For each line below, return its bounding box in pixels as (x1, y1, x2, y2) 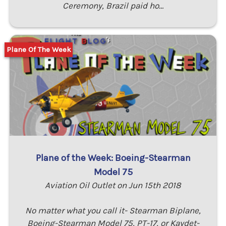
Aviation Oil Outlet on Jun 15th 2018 (45, 180, 181, 190)
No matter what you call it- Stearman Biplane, (25, 205, 201, 215)
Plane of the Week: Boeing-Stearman (35, 152, 191, 163)
